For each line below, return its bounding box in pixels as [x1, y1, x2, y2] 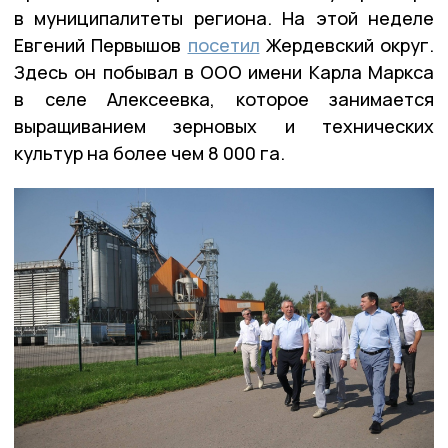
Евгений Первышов [14, 32, 188, 57]
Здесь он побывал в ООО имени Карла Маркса [14, 59, 434, 84]
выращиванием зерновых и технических [14, 113, 434, 138]
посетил [187, 32, 260, 57]
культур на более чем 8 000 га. [14, 140, 285, 165]
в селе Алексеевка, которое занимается [14, 86, 434, 111]
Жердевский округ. [259, 32, 434, 57]
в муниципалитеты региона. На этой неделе [14, 5, 434, 30]
